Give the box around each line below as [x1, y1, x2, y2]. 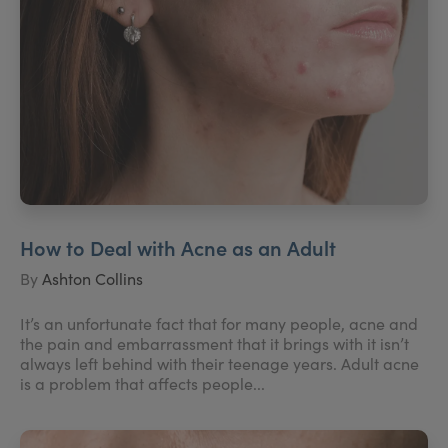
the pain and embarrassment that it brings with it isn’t [20, 332, 409, 354]
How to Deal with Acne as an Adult [20, 232, 336, 261]
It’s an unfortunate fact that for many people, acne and [20, 312, 418, 334]
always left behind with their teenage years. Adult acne [20, 352, 419, 374]
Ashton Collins [42, 267, 143, 289]
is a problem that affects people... [20, 372, 265, 394]
